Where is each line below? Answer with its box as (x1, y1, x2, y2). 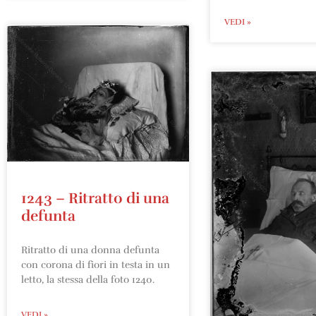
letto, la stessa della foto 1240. (21, 273, 154, 286)
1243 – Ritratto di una (21, 188, 169, 207)
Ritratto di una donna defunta (21, 243, 159, 256)
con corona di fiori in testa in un (21, 258, 170, 271)
